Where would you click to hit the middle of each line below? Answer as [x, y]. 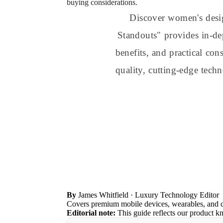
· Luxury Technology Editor [174, 195]
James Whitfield [104, 195]
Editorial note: [91, 213]
